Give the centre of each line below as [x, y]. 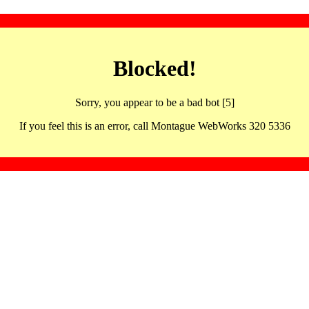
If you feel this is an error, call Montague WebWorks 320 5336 [154, 126]
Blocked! [154, 69]
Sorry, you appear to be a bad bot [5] [154, 102]
